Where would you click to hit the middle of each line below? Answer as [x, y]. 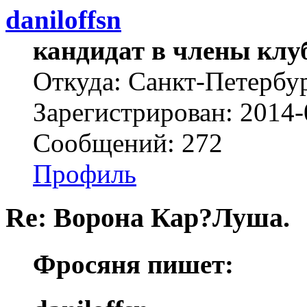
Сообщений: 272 [128, 143]
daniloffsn [63, 19]
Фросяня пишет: [133, 264]
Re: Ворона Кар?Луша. [148, 218]
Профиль [85, 173]
